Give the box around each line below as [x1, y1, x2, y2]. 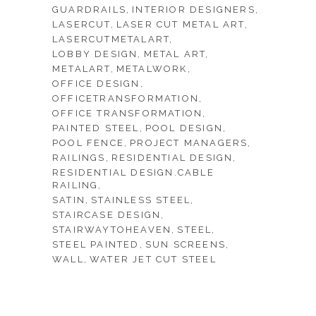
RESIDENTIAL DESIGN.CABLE [52, 167, 214, 178]
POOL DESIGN [145, 123, 224, 133]
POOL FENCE [52, 138, 124, 148]
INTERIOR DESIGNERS [132, 4, 255, 15]
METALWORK [116, 63, 188, 74]
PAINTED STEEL [52, 123, 140, 133]
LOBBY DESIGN [52, 49, 138, 59]
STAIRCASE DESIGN [52, 209, 162, 220]
